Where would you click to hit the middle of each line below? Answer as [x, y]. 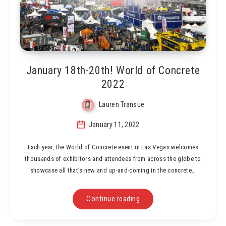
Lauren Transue [122, 105]
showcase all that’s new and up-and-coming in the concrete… [113, 170]
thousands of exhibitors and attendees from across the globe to [113, 158]
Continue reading [113, 199]
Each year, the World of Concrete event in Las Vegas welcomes [113, 147]
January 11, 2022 [113, 124]
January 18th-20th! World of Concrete [113, 71]
